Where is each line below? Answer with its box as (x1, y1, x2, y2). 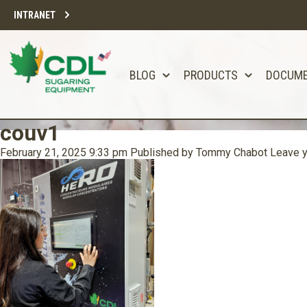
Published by (130, 146, 196, 159)
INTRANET (14, 10, 56, 21)
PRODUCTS (184, 68, 238, 82)
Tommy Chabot (196, 146, 267, 159)
